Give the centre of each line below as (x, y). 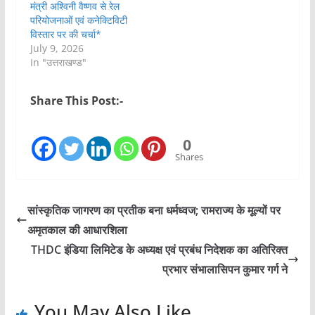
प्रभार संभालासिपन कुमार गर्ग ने (225, 270)
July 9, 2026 (57, 49)
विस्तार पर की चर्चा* (65, 34)
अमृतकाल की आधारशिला (78, 230)
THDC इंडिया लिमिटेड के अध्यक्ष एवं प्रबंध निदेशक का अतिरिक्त (160, 250)
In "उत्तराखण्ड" (58, 63)
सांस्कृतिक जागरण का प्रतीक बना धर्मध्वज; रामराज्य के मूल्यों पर (154, 211)
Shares (189, 157)
